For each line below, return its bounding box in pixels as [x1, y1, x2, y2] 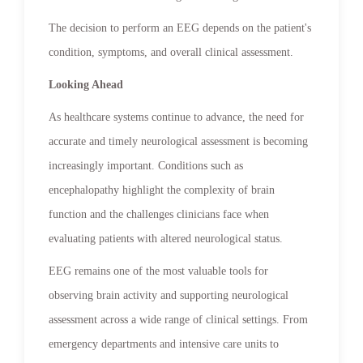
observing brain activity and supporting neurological [49, 288, 288, 301]
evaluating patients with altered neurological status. [49, 232, 283, 245]
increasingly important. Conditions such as [49, 159, 243, 172]
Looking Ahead [49, 78, 123, 91]
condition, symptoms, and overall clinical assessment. [49, 45, 293, 58]
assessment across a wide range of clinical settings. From [49, 313, 308, 326]
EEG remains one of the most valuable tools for [49, 264, 268, 277]
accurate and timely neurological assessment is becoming [49, 135, 308, 147]
